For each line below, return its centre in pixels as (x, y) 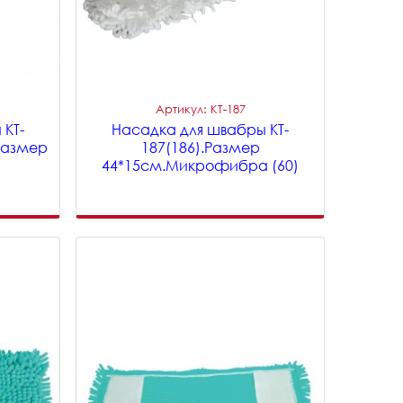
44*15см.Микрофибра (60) (201, 166)
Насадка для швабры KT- (201, 130)
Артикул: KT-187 (200, 109)
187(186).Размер (200, 148)
